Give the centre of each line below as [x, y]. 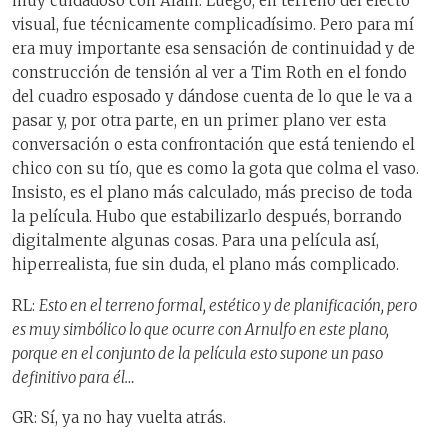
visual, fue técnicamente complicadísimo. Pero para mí [213, 25]
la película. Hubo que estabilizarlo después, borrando [207, 217]
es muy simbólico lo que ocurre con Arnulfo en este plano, [200, 329]
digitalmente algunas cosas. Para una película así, [195, 241]
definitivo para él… [73, 377]
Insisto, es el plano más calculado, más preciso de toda [212, 193]
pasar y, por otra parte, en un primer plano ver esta [199, 121]
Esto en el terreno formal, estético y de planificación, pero [228, 305]
